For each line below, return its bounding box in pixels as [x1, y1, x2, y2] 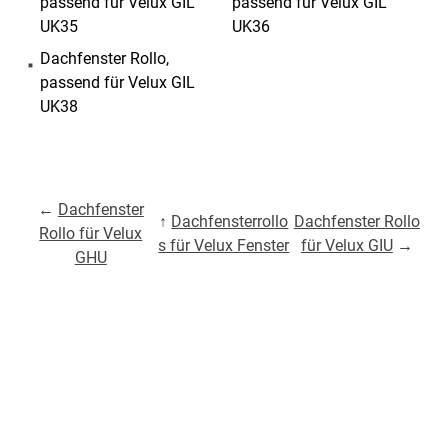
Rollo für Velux [39, 223, 143, 243]
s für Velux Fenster [158, 235, 290, 255]
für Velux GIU [300, 235, 393, 255]
